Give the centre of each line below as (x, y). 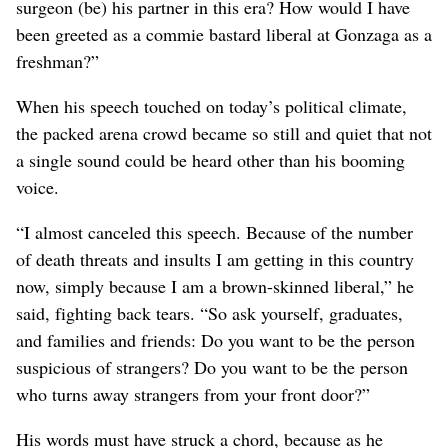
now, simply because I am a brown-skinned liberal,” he (215, 285)
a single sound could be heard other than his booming (210, 159)
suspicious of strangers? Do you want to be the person (212, 366)
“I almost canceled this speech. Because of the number (214, 231)
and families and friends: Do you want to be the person (215, 339)
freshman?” (57, 60)
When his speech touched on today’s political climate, (211, 105)
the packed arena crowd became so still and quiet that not (224, 132)
